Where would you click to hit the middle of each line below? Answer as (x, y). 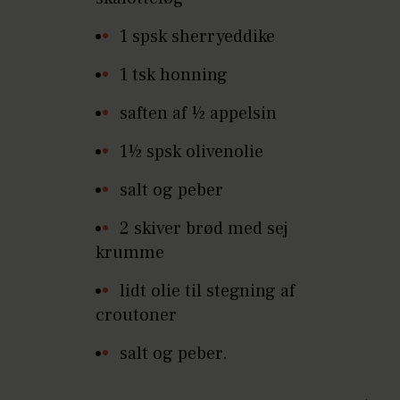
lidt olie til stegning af (208, 291)
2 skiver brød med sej (204, 228)
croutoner (137, 315)
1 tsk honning (174, 75)
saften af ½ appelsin (199, 113)
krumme (130, 252)
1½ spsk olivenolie (192, 151)
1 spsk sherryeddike (198, 36)
